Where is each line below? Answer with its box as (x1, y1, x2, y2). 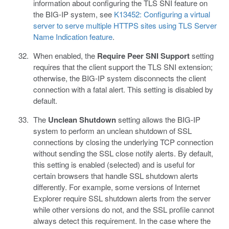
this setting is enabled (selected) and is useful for (33, 159, 195, 170)
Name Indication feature (33, 31, 112, 42)
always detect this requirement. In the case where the (33, 215, 211, 226)
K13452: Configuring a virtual (113, 9, 210, 20)
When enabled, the (33, 50, 97, 61)
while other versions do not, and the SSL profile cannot (33, 204, 214, 215)
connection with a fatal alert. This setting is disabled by (33, 84, 213, 95)
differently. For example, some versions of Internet (33, 181, 200, 193)
